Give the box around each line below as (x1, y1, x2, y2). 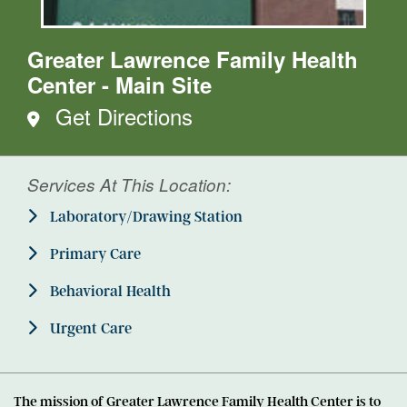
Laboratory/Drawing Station (46, 209, 243, 225)
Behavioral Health (46, 283, 171, 300)
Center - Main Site (27, 69, 212, 100)
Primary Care (46, 246, 141, 263)
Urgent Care (46, 321, 132, 337)
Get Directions (55, 100, 193, 132)
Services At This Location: (27, 173, 231, 196)
